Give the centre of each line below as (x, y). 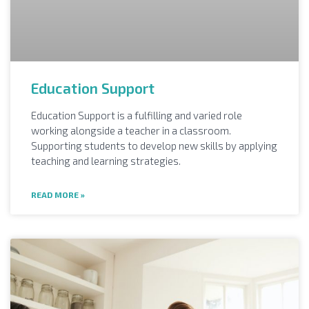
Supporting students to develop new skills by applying (154, 145)
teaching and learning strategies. (106, 160)
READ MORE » (58, 194)
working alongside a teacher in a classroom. (131, 130)
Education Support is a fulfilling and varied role (137, 115)
